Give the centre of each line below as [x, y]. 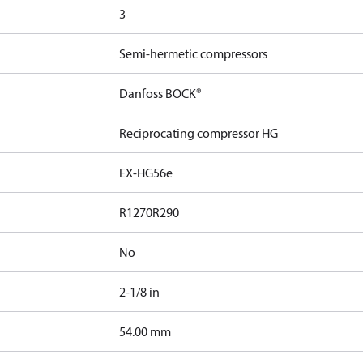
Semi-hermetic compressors [194, 53]
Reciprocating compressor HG [199, 133]
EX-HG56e [146, 173]
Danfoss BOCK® [161, 93]
